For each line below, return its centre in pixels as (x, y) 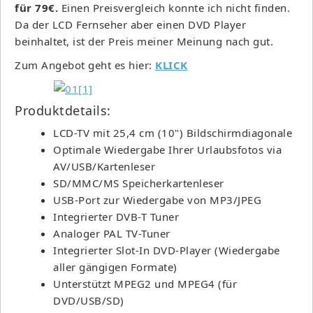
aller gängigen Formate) (115, 267)
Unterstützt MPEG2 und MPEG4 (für (145, 283)
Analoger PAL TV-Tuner (112, 233)
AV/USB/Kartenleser (104, 166)
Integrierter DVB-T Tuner (116, 216)
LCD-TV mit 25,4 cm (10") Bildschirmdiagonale (173, 132)
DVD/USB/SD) (89, 300)
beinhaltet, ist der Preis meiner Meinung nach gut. (144, 41)
